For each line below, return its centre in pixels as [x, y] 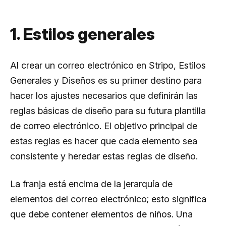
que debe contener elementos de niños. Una [101, 214]
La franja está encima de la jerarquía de [91, 184]
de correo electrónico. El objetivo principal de [104, 126]
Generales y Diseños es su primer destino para [106, 80]
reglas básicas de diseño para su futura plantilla [108, 110]
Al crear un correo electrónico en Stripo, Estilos [108, 65]
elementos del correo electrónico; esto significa [108, 199]
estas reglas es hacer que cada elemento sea [104, 141]
